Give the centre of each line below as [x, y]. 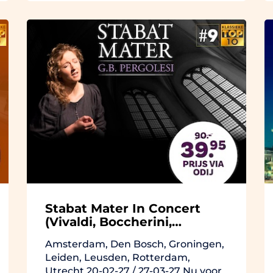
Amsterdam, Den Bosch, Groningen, [135, 244]
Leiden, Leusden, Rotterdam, [118, 257]
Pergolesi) [78, 235]
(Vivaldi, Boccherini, [108, 222]
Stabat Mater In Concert [123, 208]
